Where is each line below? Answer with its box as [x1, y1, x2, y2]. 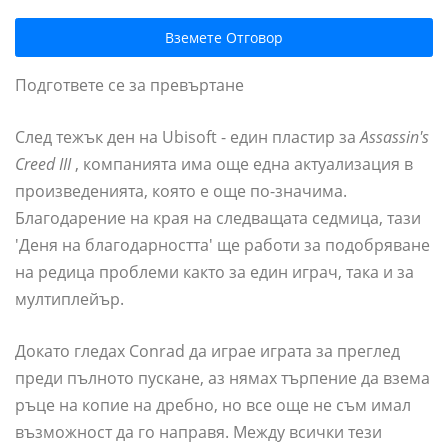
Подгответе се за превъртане [15, 74, 244, 97]
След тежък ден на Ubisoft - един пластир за [15, 126, 360, 149]
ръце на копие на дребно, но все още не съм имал [15, 394, 411, 417]
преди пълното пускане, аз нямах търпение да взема [15, 367, 430, 390]
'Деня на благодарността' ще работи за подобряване [15, 234, 430, 257]
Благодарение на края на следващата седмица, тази [15, 207, 421, 230]
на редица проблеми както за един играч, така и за [15, 261, 414, 284]
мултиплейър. [15, 288, 124, 311]
